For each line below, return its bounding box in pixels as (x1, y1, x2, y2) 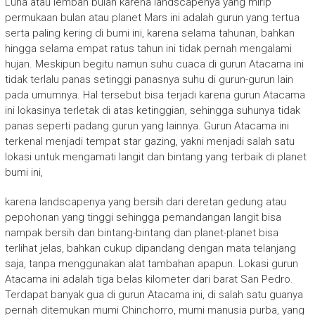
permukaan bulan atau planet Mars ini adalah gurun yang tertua (4, 11, 300, 25)
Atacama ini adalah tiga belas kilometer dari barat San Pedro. (4, 273, 293, 286)
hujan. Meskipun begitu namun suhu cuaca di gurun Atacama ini (4, 58, 304, 71)
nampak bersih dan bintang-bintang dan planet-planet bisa (4, 226, 278, 240)
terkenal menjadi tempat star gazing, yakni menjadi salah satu (4, 135, 295, 148)
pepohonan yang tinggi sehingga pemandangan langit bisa (4, 211, 281, 224)
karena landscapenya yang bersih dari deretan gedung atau (4, 195, 286, 209)
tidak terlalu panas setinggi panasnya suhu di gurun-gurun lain (4, 73, 293, 86)
